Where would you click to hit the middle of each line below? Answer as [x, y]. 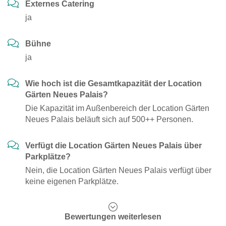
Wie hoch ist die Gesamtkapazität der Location [114, 83]
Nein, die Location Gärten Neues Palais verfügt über [118, 170]
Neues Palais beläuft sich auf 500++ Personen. [109, 119]
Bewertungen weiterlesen [113, 217]
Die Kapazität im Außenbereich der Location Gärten [117, 108]
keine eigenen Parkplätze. [72, 181]
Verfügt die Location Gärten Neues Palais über [114, 146]
